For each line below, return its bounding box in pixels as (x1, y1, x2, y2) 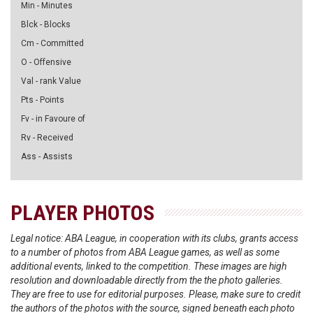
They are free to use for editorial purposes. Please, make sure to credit (10, 289, 300, 300)
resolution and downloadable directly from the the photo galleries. (10, 275, 283, 286)
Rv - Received (21, 133, 73, 143)
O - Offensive (21, 57, 71, 67)
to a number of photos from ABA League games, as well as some (10, 247, 279, 258)
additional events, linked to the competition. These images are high (10, 261, 286, 272)
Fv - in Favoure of (21, 114, 85, 124)
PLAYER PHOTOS (10, 201, 154, 225)
